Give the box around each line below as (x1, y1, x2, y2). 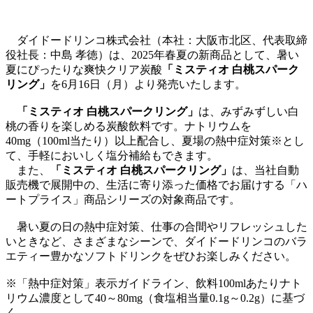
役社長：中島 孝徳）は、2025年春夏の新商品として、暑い (6, 48, 299, 61)
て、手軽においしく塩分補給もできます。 (6, 149, 218, 161)
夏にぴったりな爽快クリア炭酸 (6, 63, 162, 75)
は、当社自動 (232, 163, 299, 176)
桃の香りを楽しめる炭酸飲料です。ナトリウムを (6, 119, 252, 132)
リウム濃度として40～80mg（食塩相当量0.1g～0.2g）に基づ (6, 291, 305, 304)
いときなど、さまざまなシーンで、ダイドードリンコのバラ (6, 235, 307, 247)
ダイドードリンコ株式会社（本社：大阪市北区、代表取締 (6, 34, 307, 46)
